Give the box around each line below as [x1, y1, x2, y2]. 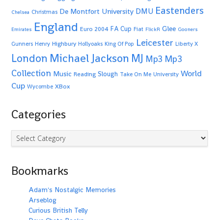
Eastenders [155, 4, 204, 17]
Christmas [31, 8, 57, 15]
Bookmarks [11, 163, 68, 178]
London [11, 52, 48, 65]
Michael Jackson [50, 51, 129, 65]
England [34, 19, 78, 34]
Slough [98, 70, 118, 78]
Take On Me [120, 71, 151, 78]
